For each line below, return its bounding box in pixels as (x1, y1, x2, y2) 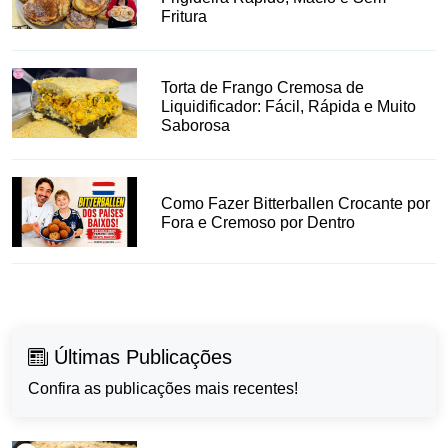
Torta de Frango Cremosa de (161, 78, 365, 96)
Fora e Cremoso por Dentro (161, 213, 356, 231)
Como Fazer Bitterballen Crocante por (161, 194, 431, 212)
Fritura (161, 7, 208, 25)
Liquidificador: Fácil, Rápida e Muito (161, 97, 417, 115)
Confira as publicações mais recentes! (28, 380, 298, 398)
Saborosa (161, 116, 231, 134)
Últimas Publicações (48, 346, 232, 369)
